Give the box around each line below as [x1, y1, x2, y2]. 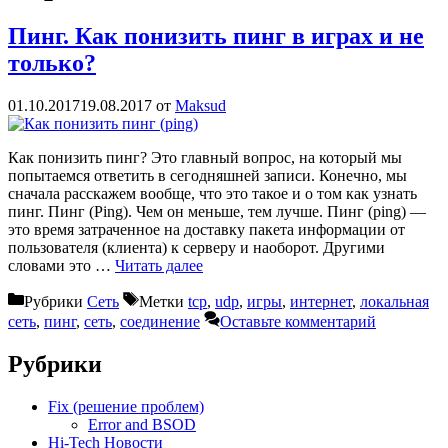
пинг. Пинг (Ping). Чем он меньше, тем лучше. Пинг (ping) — [8, 203, 426, 221]
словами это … [8, 257, 115, 275]
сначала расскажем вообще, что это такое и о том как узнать [8, 185, 417, 203]
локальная [360, 293, 429, 311]
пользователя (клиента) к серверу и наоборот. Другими [8, 239, 385, 257]
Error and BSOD [88, 415, 196, 433]
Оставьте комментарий [220, 313, 376, 331]
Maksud [175, 97, 226, 115]
